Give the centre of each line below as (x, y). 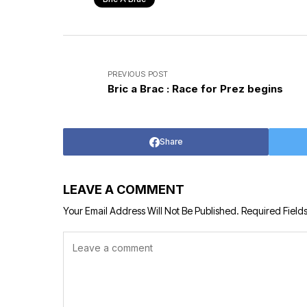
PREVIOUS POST (138, 74)
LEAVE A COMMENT (124, 189)
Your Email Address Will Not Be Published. (151, 211)
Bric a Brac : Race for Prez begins (195, 89)
